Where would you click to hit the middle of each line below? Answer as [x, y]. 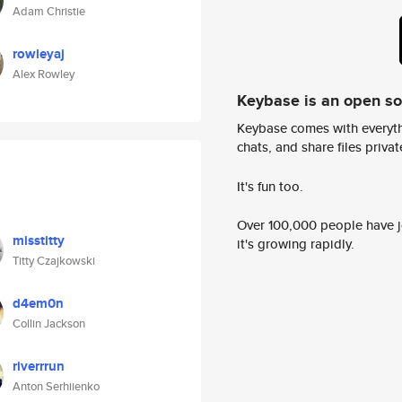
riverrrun [39, 366]
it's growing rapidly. [296, 244]
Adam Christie [49, 11]
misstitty [39, 240]
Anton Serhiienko [56, 386]
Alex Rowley [44, 74]
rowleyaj [39, 54]
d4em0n [38, 303]
